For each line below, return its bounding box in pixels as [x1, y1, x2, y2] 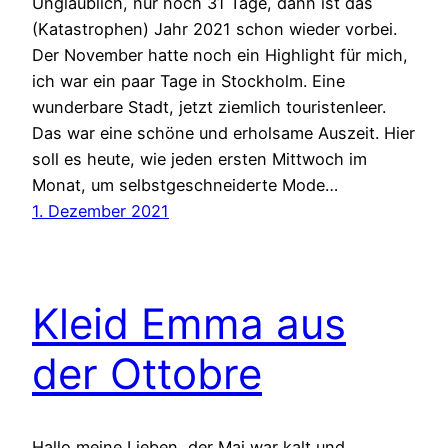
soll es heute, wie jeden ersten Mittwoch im [32, 148, 367, 169]
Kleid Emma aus [32, 297, 346, 349]
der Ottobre [32, 347, 262, 399]
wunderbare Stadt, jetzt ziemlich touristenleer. [32, 96, 386, 117]
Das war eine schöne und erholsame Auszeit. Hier [32, 122, 415, 143]
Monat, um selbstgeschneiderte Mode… [32, 174, 338, 195]
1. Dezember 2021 [32, 200, 169, 221]
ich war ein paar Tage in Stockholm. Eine [32, 70, 345, 91]
